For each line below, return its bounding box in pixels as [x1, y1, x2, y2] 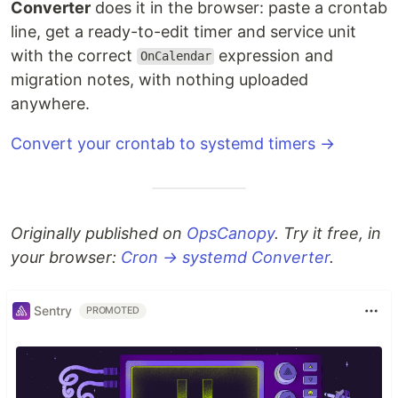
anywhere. [11, 93, 90, 113]
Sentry [34, 303, 72, 319]
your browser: [11, 247, 121, 267]
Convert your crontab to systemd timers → [11, 133, 335, 153]
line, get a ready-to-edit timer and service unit [11, 21, 356, 41]
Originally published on [11, 223, 187, 243]
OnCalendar [139, 49, 211, 64]
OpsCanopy [187, 223, 275, 243]
